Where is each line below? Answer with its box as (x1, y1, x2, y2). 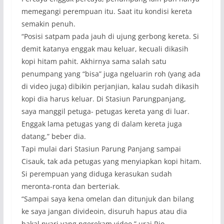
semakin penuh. (21, 19, 75, 29)
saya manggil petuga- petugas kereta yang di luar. (21, 106, 189, 116)
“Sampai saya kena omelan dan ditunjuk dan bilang (21, 194, 194, 204)
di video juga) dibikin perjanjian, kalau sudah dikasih (21, 81, 199, 91)
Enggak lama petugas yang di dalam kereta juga (21, 119, 182, 129)
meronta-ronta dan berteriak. (21, 181, 120, 191)
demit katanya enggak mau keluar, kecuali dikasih (21, 44, 188, 54)
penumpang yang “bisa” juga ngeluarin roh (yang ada (21, 69, 200, 79)
